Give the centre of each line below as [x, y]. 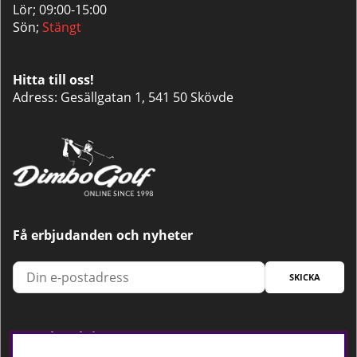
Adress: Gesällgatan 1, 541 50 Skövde [123, 98]
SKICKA [305, 277]
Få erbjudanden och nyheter [103, 235]
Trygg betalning [62, 337]
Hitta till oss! [55, 80]
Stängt [62, 27]
